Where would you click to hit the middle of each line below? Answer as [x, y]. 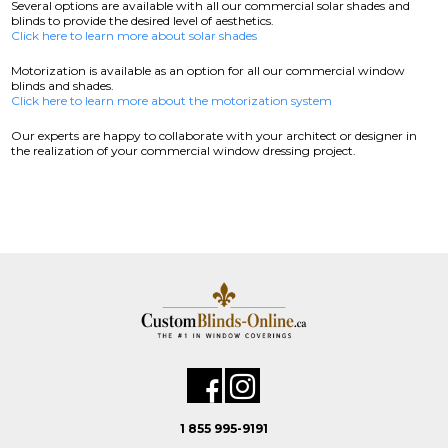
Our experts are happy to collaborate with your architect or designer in [214, 135]
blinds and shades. [63, 85]
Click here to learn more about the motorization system [172, 100]
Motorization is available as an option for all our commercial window [208, 70]
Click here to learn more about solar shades [134, 35]
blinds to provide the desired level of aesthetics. [144, 20]
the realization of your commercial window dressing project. [184, 150]
